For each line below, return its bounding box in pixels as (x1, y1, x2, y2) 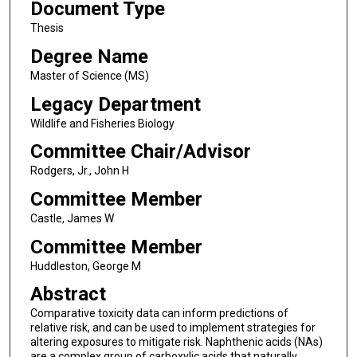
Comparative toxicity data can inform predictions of (29, 307, 288, 320)
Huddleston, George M (29, 259, 141, 273)
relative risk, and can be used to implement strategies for (29, 321, 316, 335)
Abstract (29, 283, 106, 306)
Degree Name (29, 45, 148, 68)
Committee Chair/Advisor (29, 140, 251, 163)
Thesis (29, 22, 64, 35)
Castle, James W (29, 211, 114, 225)
